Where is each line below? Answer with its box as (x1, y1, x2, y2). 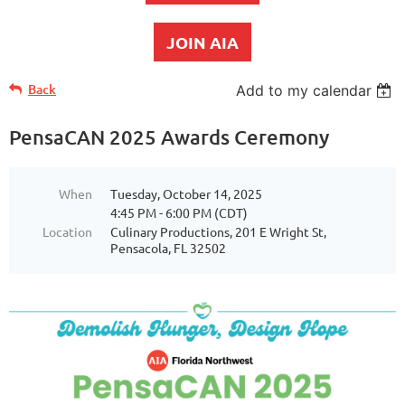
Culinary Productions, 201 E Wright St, (110, 223, 326, 240)
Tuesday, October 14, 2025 (110, 185, 262, 202)
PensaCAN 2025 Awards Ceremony (9, 125, 329, 150)
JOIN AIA (166, 32, 239, 53)
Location (42, 223, 92, 240)
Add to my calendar (236, 81, 372, 100)
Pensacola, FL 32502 (110, 240, 226, 257)
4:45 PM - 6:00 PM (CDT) (110, 204, 248, 221)
